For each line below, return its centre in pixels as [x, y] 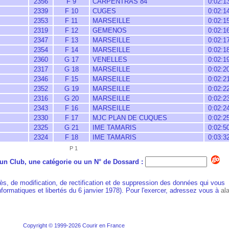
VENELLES [109, 60]
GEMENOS [109, 30]
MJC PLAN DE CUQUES [129, 118]
